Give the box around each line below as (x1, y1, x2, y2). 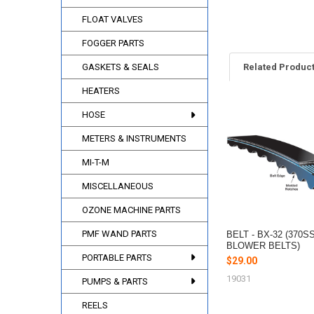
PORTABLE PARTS (82, 252, 153, 263)
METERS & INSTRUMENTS (82, 133, 187, 144)
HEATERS (82, 86, 121, 97)
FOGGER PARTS (82, 38, 145, 49)
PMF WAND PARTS (82, 228, 158, 239)
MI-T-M (82, 157, 110, 168)
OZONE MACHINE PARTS (82, 205, 182, 215)
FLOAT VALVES (82, 14, 144, 25)
